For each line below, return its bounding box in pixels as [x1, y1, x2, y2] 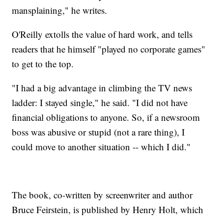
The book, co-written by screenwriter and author [12, 189, 193, 201]
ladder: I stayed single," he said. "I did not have [12, 96, 188, 109]
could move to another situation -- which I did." [12, 140, 191, 153]
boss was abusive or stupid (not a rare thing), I [12, 126, 185, 138]
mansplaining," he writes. [12, 4, 108, 17]
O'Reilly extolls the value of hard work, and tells [12, 28, 193, 41]
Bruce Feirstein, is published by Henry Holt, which [12, 203, 204, 216]
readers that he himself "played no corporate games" [12, 43, 206, 55]
